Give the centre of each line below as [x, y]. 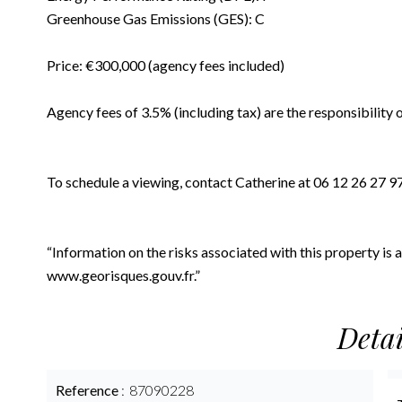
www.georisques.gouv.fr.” [123, 275]
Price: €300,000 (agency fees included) [166, 65]
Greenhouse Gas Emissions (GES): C [156, 18]
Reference [88, 390]
